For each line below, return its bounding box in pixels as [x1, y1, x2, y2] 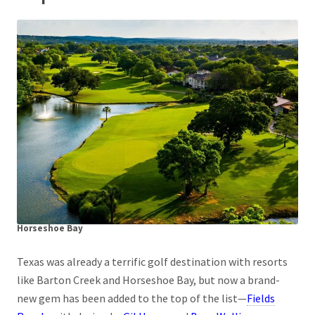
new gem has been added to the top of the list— [17, 291, 247, 306]
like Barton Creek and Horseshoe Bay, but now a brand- [17, 273, 280, 288]
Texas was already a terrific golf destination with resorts [17, 255, 288, 269]
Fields [247, 291, 275, 306]
